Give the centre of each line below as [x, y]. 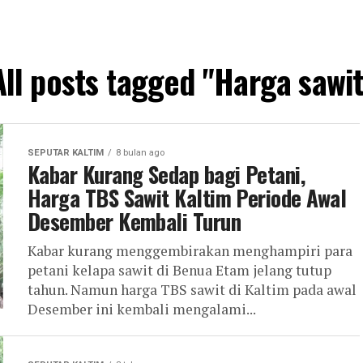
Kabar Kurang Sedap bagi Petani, [167, 174]
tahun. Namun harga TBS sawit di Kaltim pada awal [192, 290]
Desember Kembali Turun [135, 221]
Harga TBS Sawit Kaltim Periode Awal [187, 198]
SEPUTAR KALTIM [66, 153]
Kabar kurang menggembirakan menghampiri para [190, 251]
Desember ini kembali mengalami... [142, 309]
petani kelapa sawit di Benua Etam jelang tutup [179, 270]
